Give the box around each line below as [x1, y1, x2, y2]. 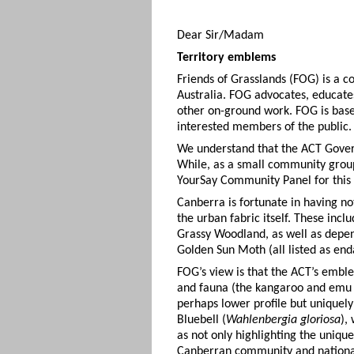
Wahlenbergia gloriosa [226, 313, 341, 326]
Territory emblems [177, 51, 276, 64]
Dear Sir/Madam [177, 28, 264, 42]
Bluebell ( [177, 313, 226, 326]
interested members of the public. [177, 120, 352, 134]
